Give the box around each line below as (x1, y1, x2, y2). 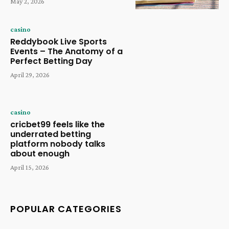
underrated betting (10, 128, 91, 141)
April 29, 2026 (10, 70, 50, 79)
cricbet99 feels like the (10, 119, 105, 131)
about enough (10, 148, 70, 160)
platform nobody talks (10, 138, 105, 150)
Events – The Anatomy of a (10, 45, 123, 57)
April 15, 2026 (10, 163, 49, 172)
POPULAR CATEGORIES (10, 202, 122, 215)
